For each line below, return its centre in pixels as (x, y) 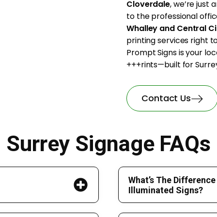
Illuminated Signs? (166, 190)
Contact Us (166, 98)
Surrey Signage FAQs (108, 144)
